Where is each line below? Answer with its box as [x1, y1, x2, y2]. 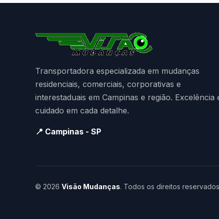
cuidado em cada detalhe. [35, 106, 129, 115]
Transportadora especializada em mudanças [35, 66, 199, 76]
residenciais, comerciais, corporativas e [35, 79, 181, 89]
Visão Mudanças [62, 182, 120, 191]
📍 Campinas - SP [35, 127, 101, 136]
